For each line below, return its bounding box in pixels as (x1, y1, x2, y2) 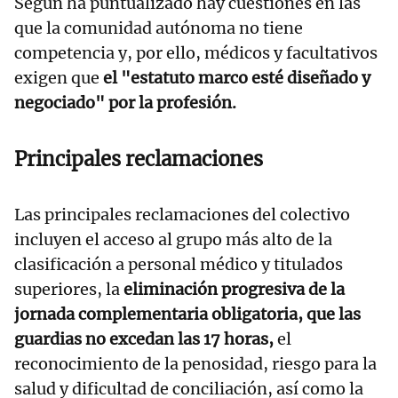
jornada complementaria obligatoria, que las (14, 304, 361, 325)
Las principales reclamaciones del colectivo (14, 204, 350, 226)
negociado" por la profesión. (14, 92, 236, 114)
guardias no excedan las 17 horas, (14, 329, 274, 350)
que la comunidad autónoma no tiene (14, 18, 303, 39)
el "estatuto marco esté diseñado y (103, 68, 370, 89)
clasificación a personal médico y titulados (14, 254, 343, 275)
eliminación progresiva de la (123, 279, 345, 300)
